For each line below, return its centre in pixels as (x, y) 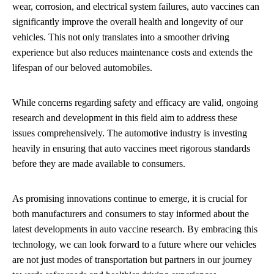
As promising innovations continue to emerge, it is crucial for (130, 198)
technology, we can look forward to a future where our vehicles (134, 244)
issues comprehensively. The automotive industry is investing (130, 133)
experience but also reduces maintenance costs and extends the (132, 52)
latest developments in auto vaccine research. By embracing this (135, 229)
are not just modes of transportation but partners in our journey (132, 259)
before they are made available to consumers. (99, 163)
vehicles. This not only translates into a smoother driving (121, 37)
